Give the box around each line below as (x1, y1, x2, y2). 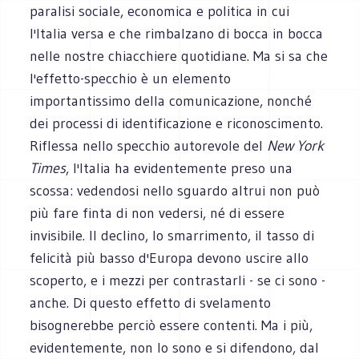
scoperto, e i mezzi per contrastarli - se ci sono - (30, 271, 326, 289)
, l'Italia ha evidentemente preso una (66, 159, 293, 177)
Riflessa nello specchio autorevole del (30, 136, 268, 155)
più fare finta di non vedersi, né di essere (30, 204, 285, 222)
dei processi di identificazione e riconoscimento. (30, 114, 324, 132)
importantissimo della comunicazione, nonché (30, 91, 313, 110)
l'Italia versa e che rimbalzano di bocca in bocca (30, 24, 324, 42)
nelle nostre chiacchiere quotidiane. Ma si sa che (30, 46, 329, 65)
